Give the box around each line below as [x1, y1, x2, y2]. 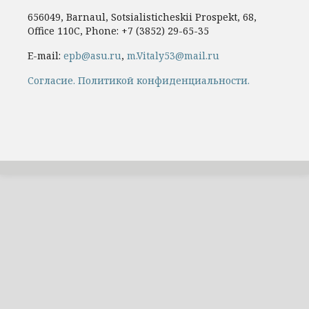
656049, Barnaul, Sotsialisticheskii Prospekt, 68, [28, 10, 257, 24]
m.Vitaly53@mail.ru [127, 49, 219, 63]
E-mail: [28, 49, 63, 63]
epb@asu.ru [63, 49, 121, 63]
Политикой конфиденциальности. [78, 74, 250, 88]
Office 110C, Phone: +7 [28, 24, 136, 38]
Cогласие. [28, 74, 75, 88]
